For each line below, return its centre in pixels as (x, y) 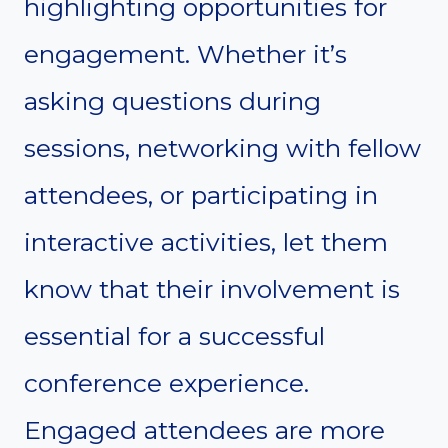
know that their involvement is (212, 288)
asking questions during (172, 100)
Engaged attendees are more (204, 429)
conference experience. (166, 382)
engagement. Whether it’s (185, 53)
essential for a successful (174, 335)
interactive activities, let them (206, 241)
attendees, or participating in (201, 194)
